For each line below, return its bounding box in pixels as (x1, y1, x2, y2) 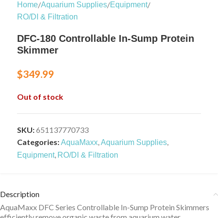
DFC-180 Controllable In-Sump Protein (17, 33, 194, 44)
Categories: (17, 137, 59, 146)
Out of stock (17, 92, 63, 101)
